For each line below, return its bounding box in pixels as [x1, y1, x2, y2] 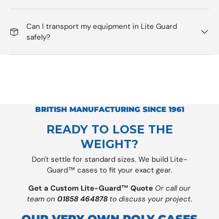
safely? [26, 32, 50, 43]
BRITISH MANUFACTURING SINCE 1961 [35, 105, 184, 114]
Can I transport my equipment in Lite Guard [26, 22, 177, 32]
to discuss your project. [108, 194, 192, 204]
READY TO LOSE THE [46, 122, 173, 137]
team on [27, 194, 57, 204]
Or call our [155, 183, 191, 194]
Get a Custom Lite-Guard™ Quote [28, 183, 153, 194]
